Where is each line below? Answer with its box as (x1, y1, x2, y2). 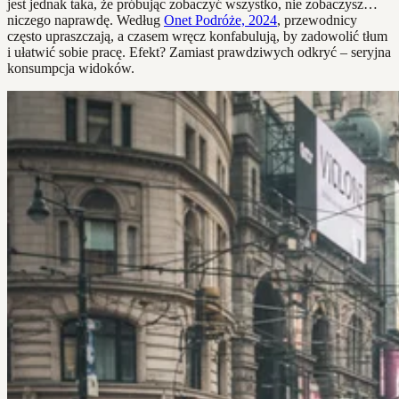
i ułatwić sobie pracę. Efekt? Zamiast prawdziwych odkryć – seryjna (7, 45, 391, 61)
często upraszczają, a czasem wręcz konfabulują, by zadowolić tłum (7, 28, 387, 45)
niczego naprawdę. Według (7, 12, 164, 28)
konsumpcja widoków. (7, 61, 134, 77)
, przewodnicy (277, 12, 357, 28)
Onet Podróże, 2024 (164, 12, 277, 28)
